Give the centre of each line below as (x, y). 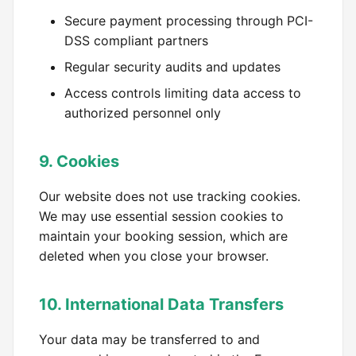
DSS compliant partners (136, 41)
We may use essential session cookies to (161, 216)
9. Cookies (79, 161)
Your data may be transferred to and (149, 339)
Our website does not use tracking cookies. (170, 196)
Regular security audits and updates (172, 67)
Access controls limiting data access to (183, 93)
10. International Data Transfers (161, 304)
